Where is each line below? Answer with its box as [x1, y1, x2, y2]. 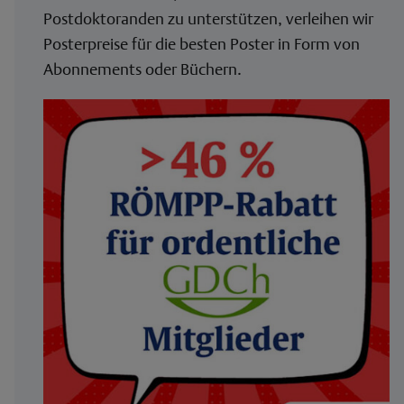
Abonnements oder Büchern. [43, 59, 242, 78]
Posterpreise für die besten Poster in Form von [43, 33, 360, 53]
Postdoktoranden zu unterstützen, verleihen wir [43, 8, 373, 28]
